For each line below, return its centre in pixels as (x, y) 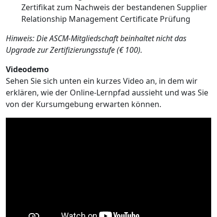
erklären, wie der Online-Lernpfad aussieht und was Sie (107, 93)
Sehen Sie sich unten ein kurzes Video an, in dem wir (102, 81)
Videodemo (27, 70)
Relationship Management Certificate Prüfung (106, 19)
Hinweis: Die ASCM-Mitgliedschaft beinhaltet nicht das (96, 39)
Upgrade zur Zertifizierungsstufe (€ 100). (74, 50)
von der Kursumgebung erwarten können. (84, 104)
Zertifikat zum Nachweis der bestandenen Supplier (114, 8)
